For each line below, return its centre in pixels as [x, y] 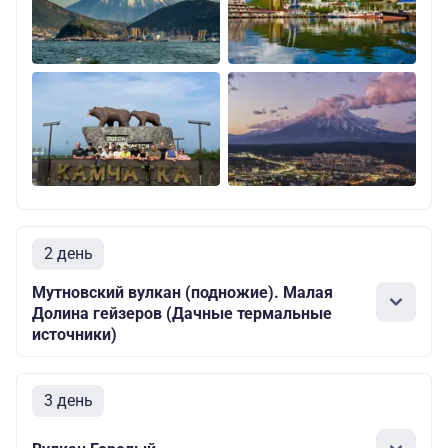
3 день [68, 401]
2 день [68, 254]
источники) [74, 335]
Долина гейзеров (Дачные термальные [182, 314]
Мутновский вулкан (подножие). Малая [182, 293]
